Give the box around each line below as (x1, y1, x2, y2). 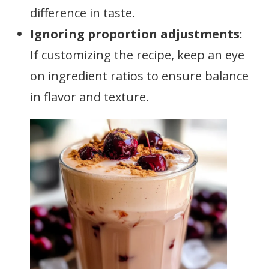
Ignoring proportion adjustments (30, 26, 240, 42)
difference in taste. (30, 5, 135, 21)
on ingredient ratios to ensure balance (30, 68, 249, 84)
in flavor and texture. (30, 89, 149, 105)
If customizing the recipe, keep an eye (30, 47, 244, 63)
